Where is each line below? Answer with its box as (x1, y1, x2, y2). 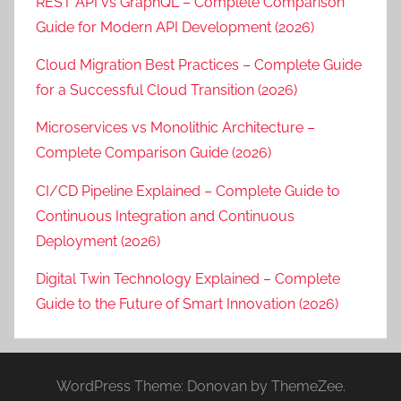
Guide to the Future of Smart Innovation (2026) (36, 295, 338, 313)
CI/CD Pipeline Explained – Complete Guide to (36, 182, 340, 200)
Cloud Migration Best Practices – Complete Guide (36, 56, 362, 74)
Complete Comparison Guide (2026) (36, 144, 271, 162)
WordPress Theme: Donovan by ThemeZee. (55, 378, 346, 396)
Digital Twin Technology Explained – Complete (36, 270, 340, 288)
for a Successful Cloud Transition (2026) (36, 81, 297, 99)
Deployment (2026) (36, 232, 160, 250)
